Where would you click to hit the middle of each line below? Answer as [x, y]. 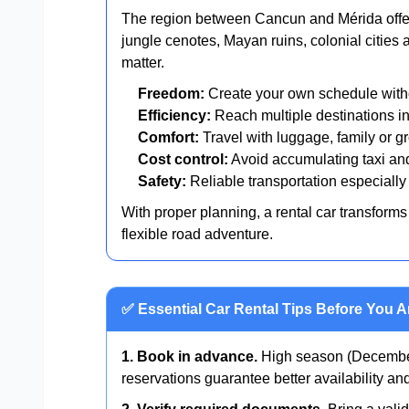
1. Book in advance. [189, 356]
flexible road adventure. [197, 234]
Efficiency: [174, 115]
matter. [143, 62]
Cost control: [183, 159]
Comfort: [168, 137]
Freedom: [171, 93]
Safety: [162, 181]
